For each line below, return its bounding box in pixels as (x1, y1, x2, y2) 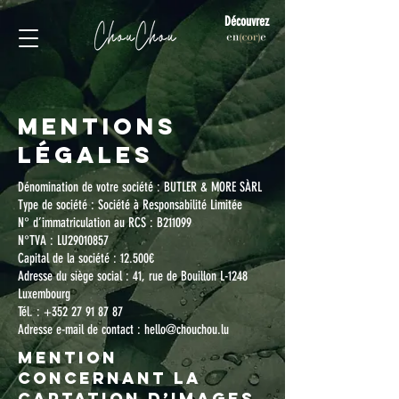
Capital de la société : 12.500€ (18, 250, 154, 266)
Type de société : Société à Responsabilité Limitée (18, 197, 242, 213)
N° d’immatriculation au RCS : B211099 (18, 215, 191, 231)
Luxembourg (18, 286, 70, 302)
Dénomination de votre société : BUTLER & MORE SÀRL (18, 179, 262, 195)
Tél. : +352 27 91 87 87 (18, 304, 126, 320)
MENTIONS (18, 111, 177, 141)
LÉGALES (18, 140, 154, 169)
